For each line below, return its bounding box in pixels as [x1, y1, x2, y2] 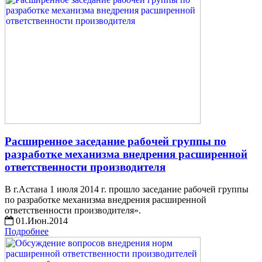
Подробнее [5, 226, 49, 237]
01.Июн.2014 [13, 216, 68, 226]
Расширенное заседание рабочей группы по [5, 135, 226, 147]
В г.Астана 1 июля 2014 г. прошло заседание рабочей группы [5, 184, 249, 195]
